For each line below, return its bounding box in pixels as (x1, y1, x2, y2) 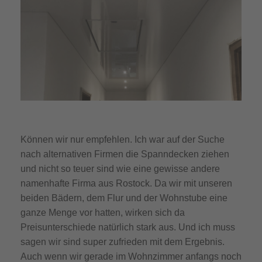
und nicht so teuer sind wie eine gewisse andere (20, 164, 220, 174)
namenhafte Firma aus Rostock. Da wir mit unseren (20, 178, 232, 189)
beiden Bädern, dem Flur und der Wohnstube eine (20, 193, 227, 204)
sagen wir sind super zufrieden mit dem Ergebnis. (20, 237, 225, 247)
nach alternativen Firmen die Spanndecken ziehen (20, 149, 229, 160)
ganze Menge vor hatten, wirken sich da (20, 208, 185, 218)
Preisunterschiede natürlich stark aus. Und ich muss (20, 222, 235, 233)
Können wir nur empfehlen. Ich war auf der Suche (20, 135, 225, 145)
